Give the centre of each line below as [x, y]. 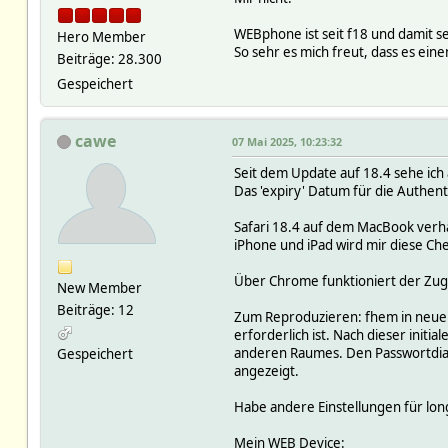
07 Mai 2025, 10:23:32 [286, 141]
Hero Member [101, 36]
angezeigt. [266, 370]
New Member [99, 287]
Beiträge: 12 [95, 309]
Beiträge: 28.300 [109, 58]
